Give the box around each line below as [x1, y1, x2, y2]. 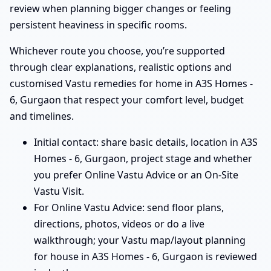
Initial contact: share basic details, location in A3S [34, 135, 258, 149]
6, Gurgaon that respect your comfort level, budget [10, 93, 244, 106]
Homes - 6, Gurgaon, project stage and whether [34, 151, 252, 165]
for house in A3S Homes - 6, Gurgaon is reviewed [34, 249, 257, 263]
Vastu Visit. [34, 184, 84, 198]
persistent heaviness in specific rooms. [10, 18, 187, 31]
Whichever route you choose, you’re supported [10, 44, 225, 57]
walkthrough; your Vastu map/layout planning [34, 233, 246, 247]
